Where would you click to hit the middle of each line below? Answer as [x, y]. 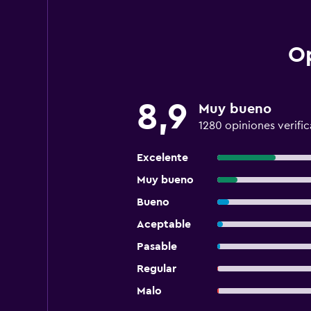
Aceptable [163, 224]
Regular [156, 269]
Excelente [162, 158]
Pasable [157, 246]
